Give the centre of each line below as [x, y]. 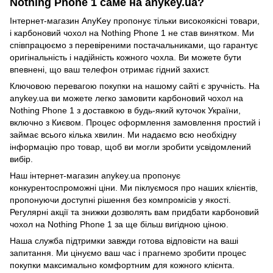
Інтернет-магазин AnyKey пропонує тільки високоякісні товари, [135, 20]
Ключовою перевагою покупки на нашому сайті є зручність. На [135, 86]
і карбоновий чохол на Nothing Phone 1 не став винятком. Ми [132, 33]
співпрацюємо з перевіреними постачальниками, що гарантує [134, 45]
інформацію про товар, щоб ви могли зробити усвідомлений [130, 147]
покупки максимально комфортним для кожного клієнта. [122, 265]
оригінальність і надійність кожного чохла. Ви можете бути [126, 57]
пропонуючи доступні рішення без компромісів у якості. [120, 200]
